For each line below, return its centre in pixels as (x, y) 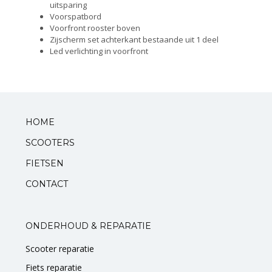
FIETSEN (45, 164)
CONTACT (47, 184)
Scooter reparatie (60, 249)
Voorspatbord (76, 17)
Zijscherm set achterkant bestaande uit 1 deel (134, 40)
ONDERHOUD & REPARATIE (88, 226)
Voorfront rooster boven (95, 28)
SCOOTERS (50, 143)
